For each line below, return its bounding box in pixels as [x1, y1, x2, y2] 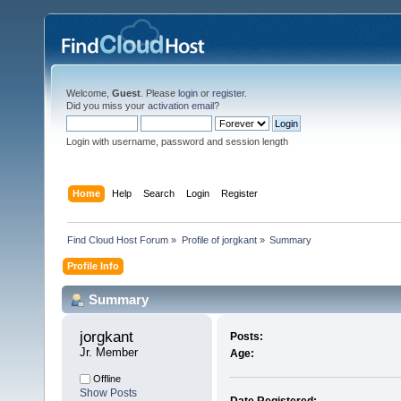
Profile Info [67, 260, 120, 271]
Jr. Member [80, 346, 138, 360]
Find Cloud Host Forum [67, 234, 169, 245]
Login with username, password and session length [66, 136, 288, 147]
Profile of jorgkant [181, 234, 257, 245]
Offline [90, 373, 121, 385]
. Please [141, 88, 178, 98]
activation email [148, 100, 214, 111]
